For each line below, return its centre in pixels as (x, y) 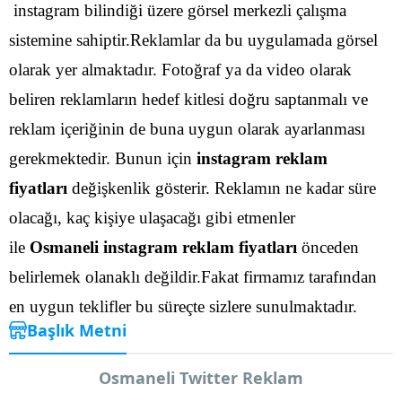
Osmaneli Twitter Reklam (201, 377)
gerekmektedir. (60, 158)
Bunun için (156, 158)
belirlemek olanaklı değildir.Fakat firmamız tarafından (193, 276)
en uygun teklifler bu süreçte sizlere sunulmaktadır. (183, 306)
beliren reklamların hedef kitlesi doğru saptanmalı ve (188, 99)
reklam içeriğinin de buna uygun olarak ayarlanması (187, 128)
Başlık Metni (77, 330)
